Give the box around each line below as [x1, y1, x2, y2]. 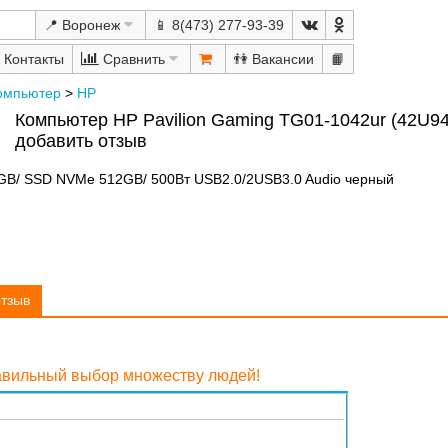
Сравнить [98, 51, 165, 67]
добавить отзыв [14, 131, 147, 151]
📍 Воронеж [43, 17, 120, 33]
